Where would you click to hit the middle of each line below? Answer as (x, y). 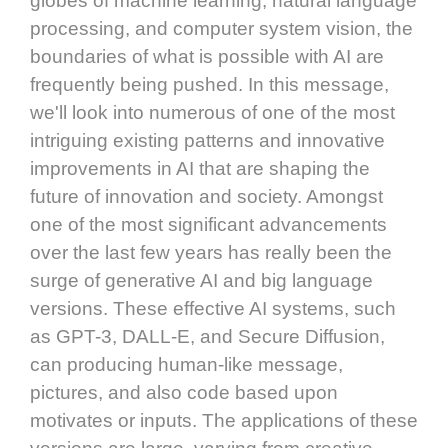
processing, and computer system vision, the (221, 28)
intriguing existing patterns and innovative (207, 140)
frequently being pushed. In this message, (209, 84)
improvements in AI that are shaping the (200, 168)
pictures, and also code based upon (184, 392)
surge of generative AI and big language (201, 280)
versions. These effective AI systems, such (213, 308)
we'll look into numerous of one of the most (212, 112)
